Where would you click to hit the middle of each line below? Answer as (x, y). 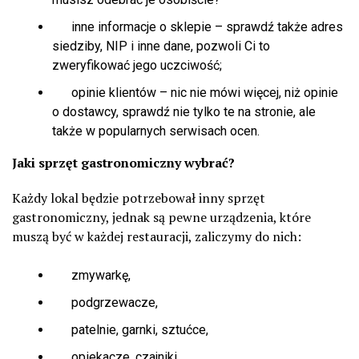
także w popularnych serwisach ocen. (156, 131)
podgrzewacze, (105, 303)
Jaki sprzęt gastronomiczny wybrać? (123, 163)
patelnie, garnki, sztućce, (130, 330)
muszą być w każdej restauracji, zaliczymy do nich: (157, 237)
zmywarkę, (91, 276)
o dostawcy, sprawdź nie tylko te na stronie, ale (184, 112)
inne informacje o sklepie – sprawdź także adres (198, 27)
